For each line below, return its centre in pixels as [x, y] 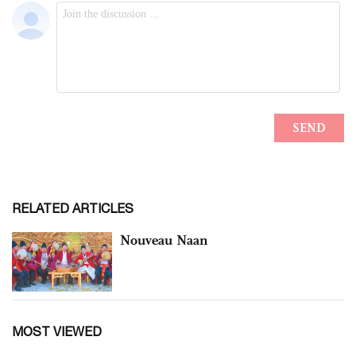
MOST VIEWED [57, 332]
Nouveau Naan [164, 240]
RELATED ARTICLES [73, 208]
